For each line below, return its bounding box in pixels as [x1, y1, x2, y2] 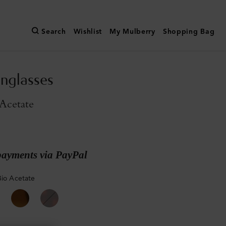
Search [41, 27, 66, 36]
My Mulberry [109, 27, 155, 36]
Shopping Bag [162, 27, 215, 36]
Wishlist [73, 27, 102, 36]
